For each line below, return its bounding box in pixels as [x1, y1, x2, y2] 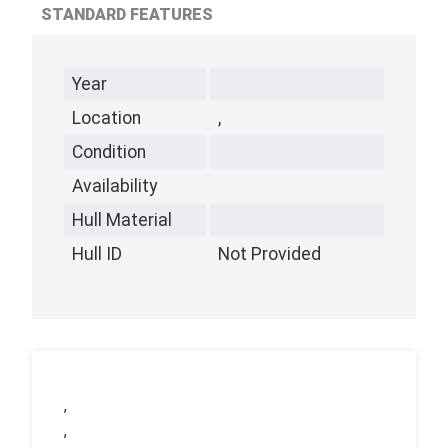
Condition [72, 141, 146, 162]
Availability [72, 175, 157, 196]
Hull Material [72, 209, 172, 230]
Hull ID [72, 243, 122, 264]
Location [72, 107, 141, 128]
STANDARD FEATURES [40, 4, 213, 24]
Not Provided [218, 243, 321, 264]
